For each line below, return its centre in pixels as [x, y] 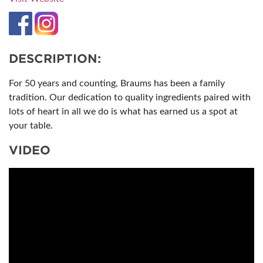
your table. [31, 126]
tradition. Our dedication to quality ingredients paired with [130, 97]
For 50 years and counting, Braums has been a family [117, 83]
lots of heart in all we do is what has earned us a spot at [123, 112]
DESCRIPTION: [55, 59]
